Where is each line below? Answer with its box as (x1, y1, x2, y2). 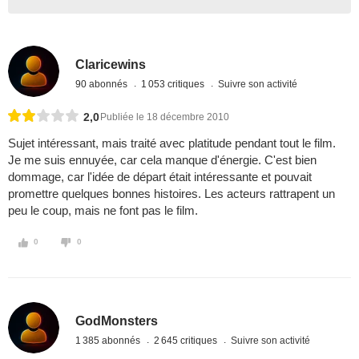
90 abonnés (75, 78, 131, 90)
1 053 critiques (141, 78, 208, 90)
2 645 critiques (154, 334, 220, 346)
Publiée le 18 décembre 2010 (100, 111, 229, 123)
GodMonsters (75, 313, 159, 328)
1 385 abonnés (75, 334, 143, 346)
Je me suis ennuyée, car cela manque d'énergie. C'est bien (8, 153, 317, 167)
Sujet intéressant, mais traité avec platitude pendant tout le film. (8, 136, 336, 151)
